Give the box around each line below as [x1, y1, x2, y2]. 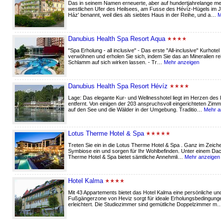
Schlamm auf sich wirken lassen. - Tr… [68, 59, 164, 65]
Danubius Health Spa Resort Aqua [68, 35, 165, 42]
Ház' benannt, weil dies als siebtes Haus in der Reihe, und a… [68, 12, 218, 18]
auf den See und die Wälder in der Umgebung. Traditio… [68, 107, 204, 112]
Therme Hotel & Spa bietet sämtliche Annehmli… [68, 154, 184, 160]
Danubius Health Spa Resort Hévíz [68, 82, 168, 90]
